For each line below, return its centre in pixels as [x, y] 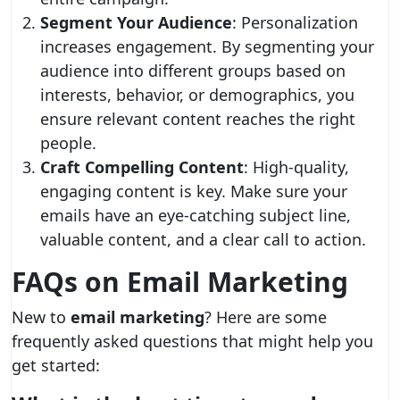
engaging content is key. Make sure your [194, 191]
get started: [56, 365]
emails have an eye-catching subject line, [196, 215]
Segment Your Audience [136, 22]
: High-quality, [296, 167]
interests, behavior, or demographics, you [197, 95]
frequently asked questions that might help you [192, 341]
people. [68, 143]
